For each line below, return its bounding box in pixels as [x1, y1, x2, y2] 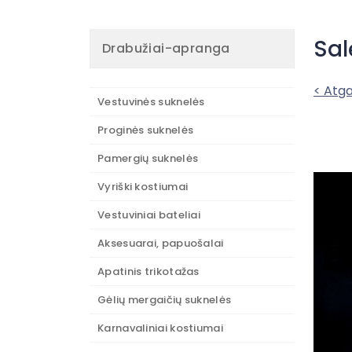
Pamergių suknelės [97, 151, 199, 166]
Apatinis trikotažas [97, 264, 200, 279]
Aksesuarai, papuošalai [97, 236, 224, 251]
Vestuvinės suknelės [97, 94, 205, 109]
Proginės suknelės [97, 123, 194, 137]
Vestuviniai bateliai [97, 207, 200, 222]
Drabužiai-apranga [102, 39, 230, 57]
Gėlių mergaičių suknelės [97, 292, 232, 307]
